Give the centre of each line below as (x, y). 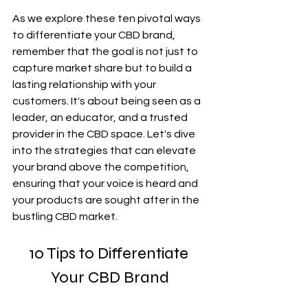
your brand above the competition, (102, 167)
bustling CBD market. (65, 217)
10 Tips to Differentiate (110, 253)
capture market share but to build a (103, 68)
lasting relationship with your (85, 85)
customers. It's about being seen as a (108, 101)
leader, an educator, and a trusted (101, 118)
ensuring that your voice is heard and (106, 184)
